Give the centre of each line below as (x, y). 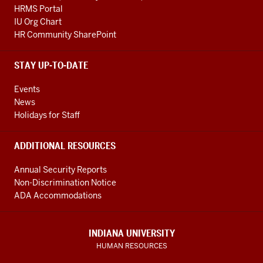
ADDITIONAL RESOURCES (65, 146)
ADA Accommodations (58, 195)
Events (27, 89)
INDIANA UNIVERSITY (131, 233)
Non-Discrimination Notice (65, 183)
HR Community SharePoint (65, 35)
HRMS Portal (38, 9)
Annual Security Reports (60, 170)
